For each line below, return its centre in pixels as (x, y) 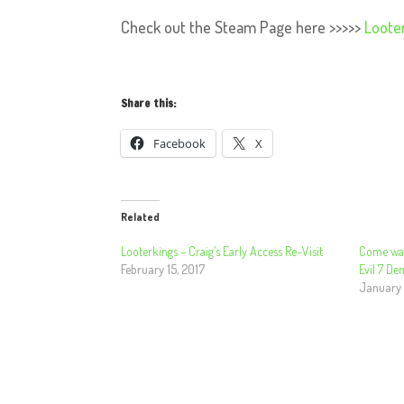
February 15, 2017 (163, 269)
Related (141, 217)
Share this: (149, 103)
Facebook (180, 143)
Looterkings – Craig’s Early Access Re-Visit (222, 251)
